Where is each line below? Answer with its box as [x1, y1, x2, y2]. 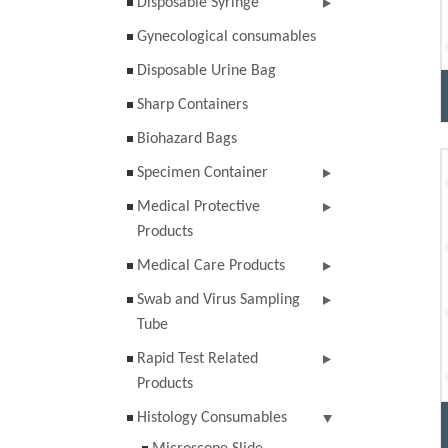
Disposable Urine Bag [137, 63, 276, 79]
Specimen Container [137, 165, 268, 181]
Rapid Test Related [137, 351, 258, 367]
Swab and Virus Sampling [137, 292, 300, 308]
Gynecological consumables [137, 29, 316, 45]
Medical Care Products [137, 258, 285, 274]
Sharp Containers [137, 97, 248, 113]
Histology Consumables [137, 410, 287, 426]
